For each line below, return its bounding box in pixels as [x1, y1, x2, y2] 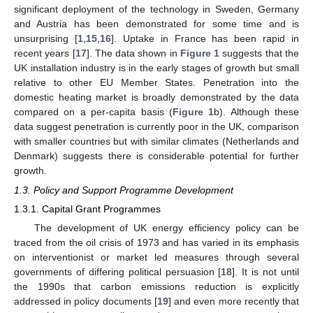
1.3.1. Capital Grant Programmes [14, 203, 161, 215]
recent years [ [14, 48, 75, 59]
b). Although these [214, 106, 299, 118]
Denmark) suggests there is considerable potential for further [14, 150, 299, 162]
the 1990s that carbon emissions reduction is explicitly [14, 281, 299, 293]
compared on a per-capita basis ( [14, 106, 173, 118]
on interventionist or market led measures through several [14, 252, 299, 263]
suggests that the [219, 48, 300, 59]
